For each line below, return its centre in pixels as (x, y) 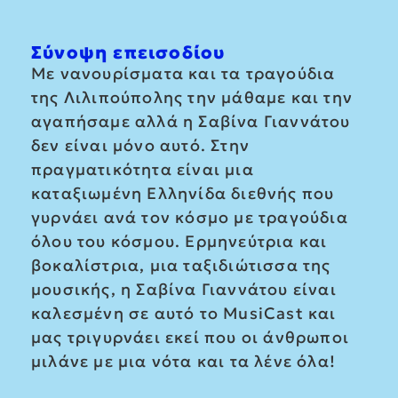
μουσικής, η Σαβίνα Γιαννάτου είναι (184, 289)
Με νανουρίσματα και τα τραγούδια (183, 73)
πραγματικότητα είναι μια (143, 169)
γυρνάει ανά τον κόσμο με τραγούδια (190, 217)
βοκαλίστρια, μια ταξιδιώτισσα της (181, 265)
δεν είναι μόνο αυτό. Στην (140, 145)
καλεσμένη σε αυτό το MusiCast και (184, 313)
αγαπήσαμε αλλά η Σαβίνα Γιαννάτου (191, 121)
